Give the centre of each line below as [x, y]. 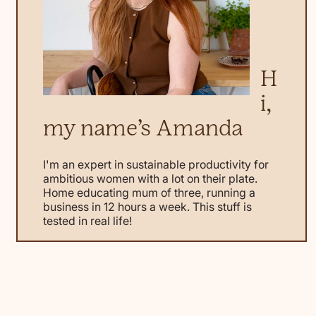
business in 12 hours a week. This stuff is [147, 207]
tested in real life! [87, 221]
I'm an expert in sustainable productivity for [156, 165]
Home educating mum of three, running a [149, 193]
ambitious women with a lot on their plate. [150, 179]
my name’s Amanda [142, 128]
